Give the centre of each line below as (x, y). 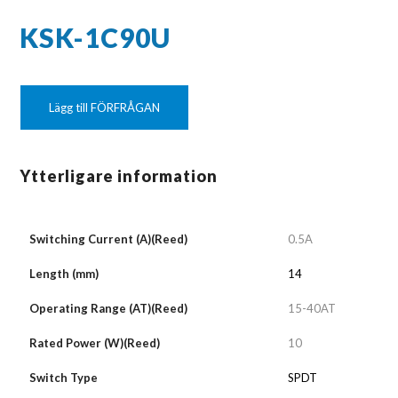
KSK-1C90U (96, 38)
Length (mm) (64, 274)
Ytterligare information (119, 176)
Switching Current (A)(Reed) (109, 239)
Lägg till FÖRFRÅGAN (105, 108)
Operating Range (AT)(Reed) (109, 309)
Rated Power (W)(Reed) (95, 343)
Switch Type (64, 378)
